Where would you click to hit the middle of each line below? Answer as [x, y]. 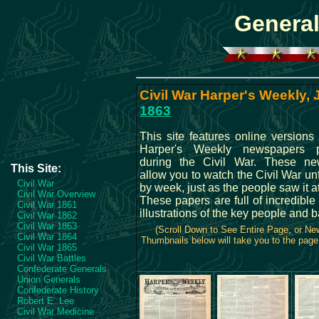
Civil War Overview [56, 194]
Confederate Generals [62, 269]
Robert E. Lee [46, 301]
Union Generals [49, 279]
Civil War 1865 [47, 247]
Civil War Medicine [56, 312]
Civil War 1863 [47, 226]
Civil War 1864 [47, 237]
